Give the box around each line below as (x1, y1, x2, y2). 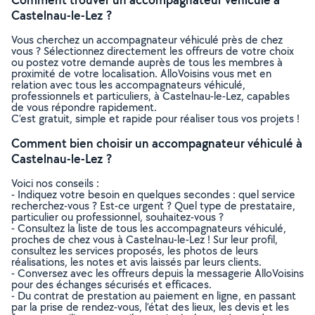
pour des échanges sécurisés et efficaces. (11, 277, 212, 292)
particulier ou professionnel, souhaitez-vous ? (11, 210, 224, 224)
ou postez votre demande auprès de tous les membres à (11, 55, 283, 70)
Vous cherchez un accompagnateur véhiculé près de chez (11, 32, 283, 47)
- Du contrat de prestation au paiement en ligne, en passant (11, 288, 296, 303)
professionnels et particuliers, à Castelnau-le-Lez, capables (11, 89, 290, 103)
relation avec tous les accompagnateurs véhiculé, (11, 77, 245, 92)
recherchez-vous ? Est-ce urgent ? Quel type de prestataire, (11, 198, 295, 213)
